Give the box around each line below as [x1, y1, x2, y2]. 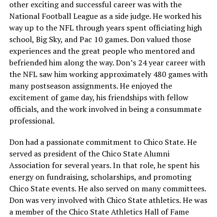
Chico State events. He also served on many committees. [9, 183, 206, 194]
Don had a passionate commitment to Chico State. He [9, 136, 197, 147]
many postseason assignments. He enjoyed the [9, 80, 172, 91]
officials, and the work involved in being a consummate [9, 103, 201, 114]
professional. [9, 115, 55, 126]
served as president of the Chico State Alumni [9, 148, 170, 159]
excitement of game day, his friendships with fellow [9, 92, 188, 103]
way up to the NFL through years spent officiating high [9, 22, 202, 33]
